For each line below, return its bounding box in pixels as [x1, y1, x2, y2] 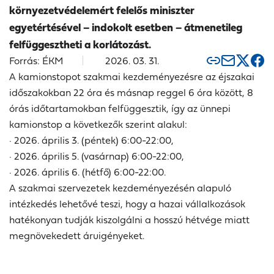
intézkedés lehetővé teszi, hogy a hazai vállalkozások [9, 196, 245, 212]
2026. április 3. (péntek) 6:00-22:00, [14, 133, 174, 148]
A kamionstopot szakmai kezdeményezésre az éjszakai [9, 69, 254, 84]
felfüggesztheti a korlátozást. [9, 36, 151, 53]
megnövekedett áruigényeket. [9, 228, 144, 243]
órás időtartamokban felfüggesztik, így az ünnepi [9, 101, 231, 116]
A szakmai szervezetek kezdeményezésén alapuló [9, 180, 231, 196]
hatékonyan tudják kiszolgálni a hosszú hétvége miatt [9, 212, 250, 228]
